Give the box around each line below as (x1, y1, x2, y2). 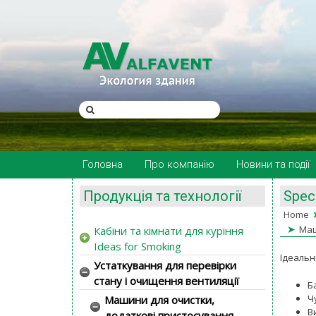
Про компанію (145, 158, 214, 171)
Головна (83, 158, 123, 171)
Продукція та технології (83, 188, 241, 205)
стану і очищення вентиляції (94, 273, 239, 288)
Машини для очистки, (104, 292, 214, 307)
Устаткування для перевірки (94, 257, 236, 272)
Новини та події (236, 158, 310, 171)
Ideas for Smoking (94, 238, 181, 253)
